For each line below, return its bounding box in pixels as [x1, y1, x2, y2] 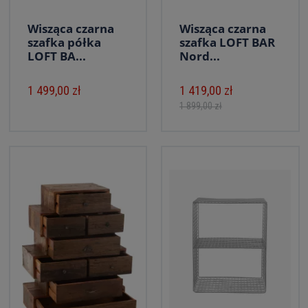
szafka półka [27, 34, 101, 50]
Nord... [179, 48, 220, 64]
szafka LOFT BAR [179, 34, 275, 50]
